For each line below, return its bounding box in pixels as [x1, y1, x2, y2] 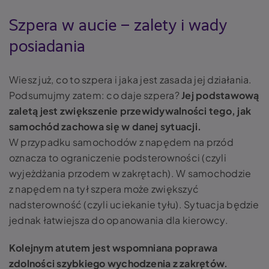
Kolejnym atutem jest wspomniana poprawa [9, 241, 218, 255]
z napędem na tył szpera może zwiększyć [9, 183, 199, 196]
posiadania [9, 38, 85, 56]
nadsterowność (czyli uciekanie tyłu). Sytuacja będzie [9, 198, 259, 211]
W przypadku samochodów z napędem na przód [9, 136, 234, 149]
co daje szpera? [106, 89, 180, 102]
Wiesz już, [9, 73, 56, 86]
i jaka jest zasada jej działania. [114, 73, 252, 86]
